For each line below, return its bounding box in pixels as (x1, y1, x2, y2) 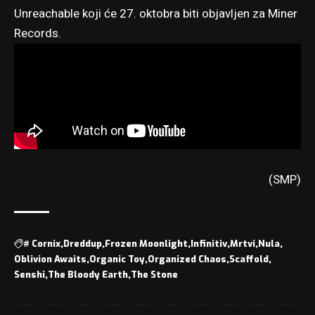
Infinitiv (191, 237, 227, 250)
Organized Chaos (148, 252, 226, 265)
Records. (14, 24, 61, 42)
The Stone (131, 268, 178, 281)
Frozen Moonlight (105, 237, 188, 250)
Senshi (14, 268, 45, 281)
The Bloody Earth (48, 268, 128, 281)
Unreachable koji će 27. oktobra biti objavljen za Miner (14, 4, 297, 22)
